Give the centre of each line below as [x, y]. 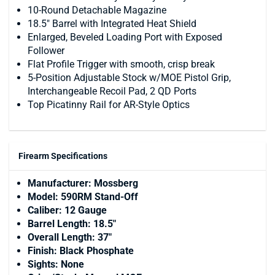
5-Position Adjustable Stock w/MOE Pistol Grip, [129, 77]
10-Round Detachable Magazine [97, 10]
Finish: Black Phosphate [81, 250]
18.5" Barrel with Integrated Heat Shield [112, 23]
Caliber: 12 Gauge [67, 210]
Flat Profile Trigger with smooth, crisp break [121, 64]
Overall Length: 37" [70, 237]
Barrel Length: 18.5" [72, 223]
